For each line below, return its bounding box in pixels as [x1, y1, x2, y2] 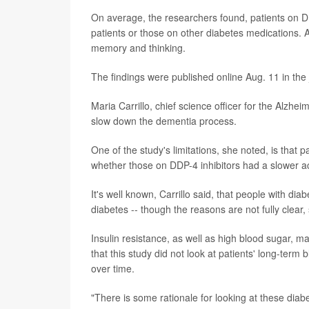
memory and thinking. [91, 40, 186, 54]
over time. [91, 261, 134, 275]
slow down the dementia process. [91, 113, 237, 128]
